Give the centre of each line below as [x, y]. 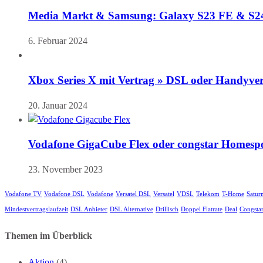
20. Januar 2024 [58, 105]
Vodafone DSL [64, 194]
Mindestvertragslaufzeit [36, 209]
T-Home [233, 194]
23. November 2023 [65, 169]
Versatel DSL [133, 194]
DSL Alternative [131, 209]
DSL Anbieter [89, 209]
